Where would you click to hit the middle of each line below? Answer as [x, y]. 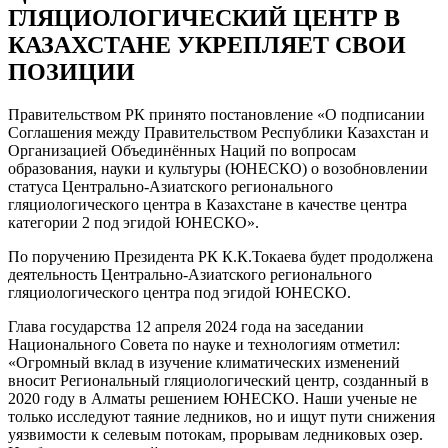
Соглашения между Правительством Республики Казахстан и [218, 133]
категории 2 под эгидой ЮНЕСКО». [133, 223]
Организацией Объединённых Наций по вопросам [182, 151]
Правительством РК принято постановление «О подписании [216, 115]
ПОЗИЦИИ [71, 72]
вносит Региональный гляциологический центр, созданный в [218, 381]
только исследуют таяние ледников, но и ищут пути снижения [221, 417]
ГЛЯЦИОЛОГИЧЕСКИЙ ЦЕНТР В [204, 18]
